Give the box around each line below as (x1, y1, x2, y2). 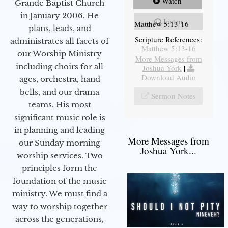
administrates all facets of (10, 36, 109, 46)
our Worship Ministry (17, 48, 102, 59)
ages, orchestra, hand (19, 74, 100, 84)
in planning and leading (14, 125, 105, 135)
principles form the (22, 163, 97, 173)
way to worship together (12, 201, 107, 211)
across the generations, (15, 214, 104, 224)
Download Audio (141, 72, 196, 82)
